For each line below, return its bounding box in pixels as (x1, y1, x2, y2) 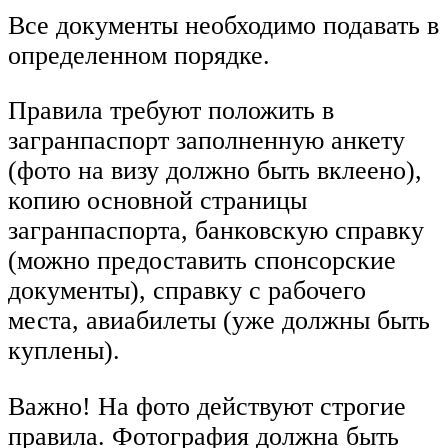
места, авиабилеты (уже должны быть (8, 306, 430, 336)
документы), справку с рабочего (8, 276, 366, 306)
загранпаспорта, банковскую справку (8, 216, 424, 246)
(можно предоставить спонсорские (8, 246, 396, 276)
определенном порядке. (8, 40, 270, 70)
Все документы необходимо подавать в (8, 10, 439, 40)
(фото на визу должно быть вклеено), (8, 156, 422, 186)
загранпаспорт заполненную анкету (8, 126, 405, 156)
